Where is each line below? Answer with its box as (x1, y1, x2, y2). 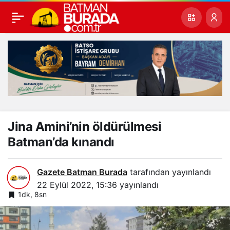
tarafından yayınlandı (127, 166, 211, 177)
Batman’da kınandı (8, 134, 114, 149)
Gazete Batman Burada (37, 166, 127, 177)
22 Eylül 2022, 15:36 (37, 179, 117, 190)
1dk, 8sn (18, 189, 47, 199)
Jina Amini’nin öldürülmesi (8, 119, 162, 134)
